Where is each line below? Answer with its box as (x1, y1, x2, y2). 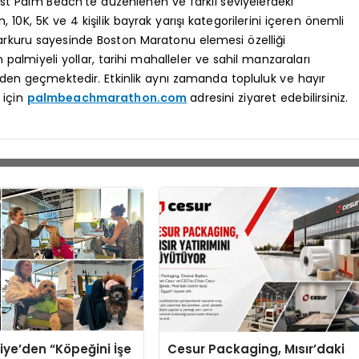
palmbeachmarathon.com (26, 90, 188, 107)
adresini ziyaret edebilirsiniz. (190, 90, 349, 107)
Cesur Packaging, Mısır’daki (167, 340, 345, 357)
